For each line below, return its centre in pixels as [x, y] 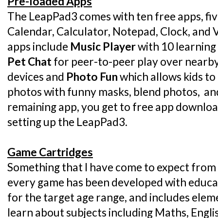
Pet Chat [29, 62]
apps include [39, 47]
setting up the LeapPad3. [67, 122]
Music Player [103, 47]
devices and [37, 77]
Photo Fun [92, 77]
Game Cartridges [50, 152]
